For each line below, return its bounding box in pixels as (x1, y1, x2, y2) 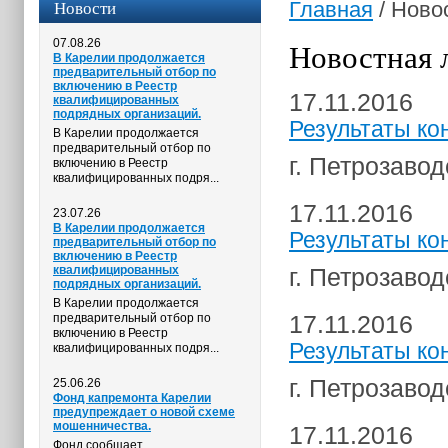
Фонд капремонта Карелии (53, 391, 211, 405)
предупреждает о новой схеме (53, 405, 235, 419)
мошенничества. (53, 419, 151, 433)
